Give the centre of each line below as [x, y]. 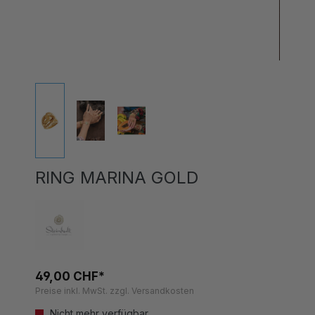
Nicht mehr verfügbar [98, 298]
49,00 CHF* [70, 262]
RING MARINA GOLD [117, 163]
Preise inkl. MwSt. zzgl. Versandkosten [115, 276]
